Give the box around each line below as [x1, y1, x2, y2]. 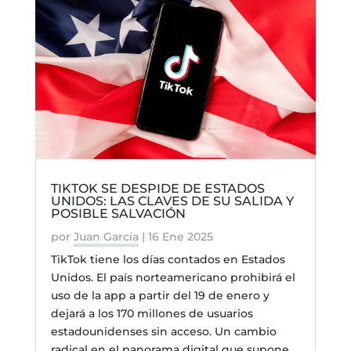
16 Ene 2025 [147, 229, 213, 244]
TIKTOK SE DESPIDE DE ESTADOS [50, 180, 265, 196]
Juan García [73, 229, 139, 244]
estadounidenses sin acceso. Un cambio [50, 324, 277, 338]
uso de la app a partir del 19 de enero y [50, 288, 270, 302]
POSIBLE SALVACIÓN [50, 205, 186, 221]
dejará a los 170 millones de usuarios [50, 306, 253, 320]
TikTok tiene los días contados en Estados [50, 251, 285, 266]
